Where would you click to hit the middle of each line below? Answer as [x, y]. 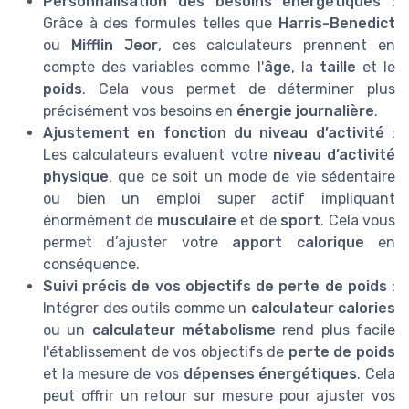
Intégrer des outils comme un [147, 308]
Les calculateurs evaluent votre [158, 154]
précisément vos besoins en [140, 110]
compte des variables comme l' [153, 67]
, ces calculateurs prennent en [277, 45]
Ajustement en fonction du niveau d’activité [214, 132]
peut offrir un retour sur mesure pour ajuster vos [219, 395]
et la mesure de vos [113, 373]
